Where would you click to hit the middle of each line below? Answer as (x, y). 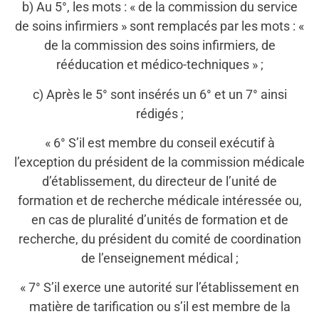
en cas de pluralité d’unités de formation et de (159, 220)
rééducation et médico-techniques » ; (159, 65)
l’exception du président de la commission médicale (159, 162)
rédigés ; (159, 113)
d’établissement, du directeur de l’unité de (159, 181)
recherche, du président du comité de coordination (159, 239)
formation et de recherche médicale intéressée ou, (159, 200)
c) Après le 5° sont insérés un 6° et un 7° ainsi (159, 94)
